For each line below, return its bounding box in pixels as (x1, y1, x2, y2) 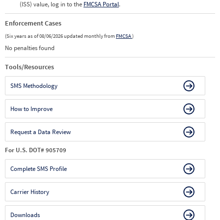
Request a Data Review (10, 128, 71, 136)
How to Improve (10, 105, 53, 113)
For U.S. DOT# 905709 (5, 146, 66, 154)
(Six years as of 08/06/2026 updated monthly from (5, 32, 116, 39)
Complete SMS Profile (10, 165, 67, 173)
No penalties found (5, 44, 55, 52)
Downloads (10, 211, 40, 219)
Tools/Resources (5, 62, 54, 71)
